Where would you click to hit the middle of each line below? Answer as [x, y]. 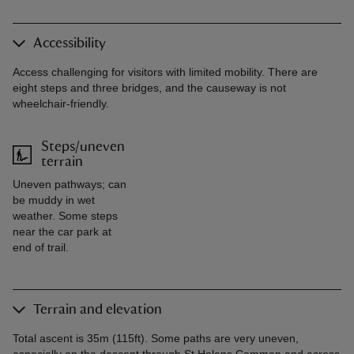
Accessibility [70, 43]
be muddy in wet [54, 200]
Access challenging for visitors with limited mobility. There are [165, 72]
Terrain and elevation [98, 309]
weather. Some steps [65, 215]
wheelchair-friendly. [61, 103]
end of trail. [41, 247]
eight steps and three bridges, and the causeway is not [149, 87]
